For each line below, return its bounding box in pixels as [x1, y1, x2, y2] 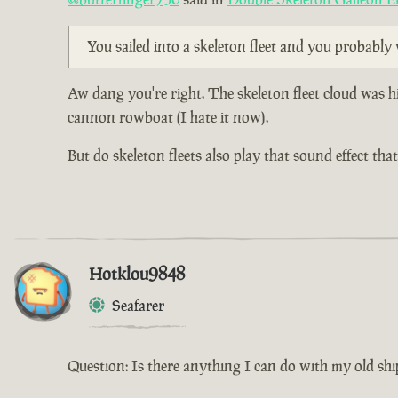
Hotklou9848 [89, 261, 185, 285]
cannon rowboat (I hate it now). [68, 107, 268, 127]
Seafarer [112, 295, 164, 315]
